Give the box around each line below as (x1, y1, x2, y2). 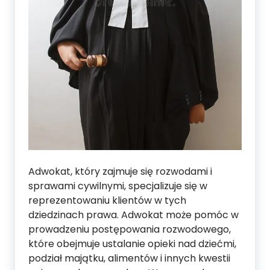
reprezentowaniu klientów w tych (28, 193, 186, 208)
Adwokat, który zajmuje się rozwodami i (28, 165, 212, 179)
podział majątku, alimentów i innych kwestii (28, 251, 230, 266)
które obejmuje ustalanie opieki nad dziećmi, (28, 237, 236, 251)
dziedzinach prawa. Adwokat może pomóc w (28, 208, 239, 222)
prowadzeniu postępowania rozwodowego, (28, 222, 231, 237)
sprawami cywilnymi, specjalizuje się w (28, 179, 207, 193)
